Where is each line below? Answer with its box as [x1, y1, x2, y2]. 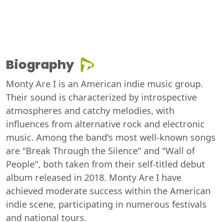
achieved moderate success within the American [6, 184, 211, 197]
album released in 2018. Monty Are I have [6, 171, 181, 183]
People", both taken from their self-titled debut [6, 158, 205, 170]
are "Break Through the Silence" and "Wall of [6, 144, 195, 157]
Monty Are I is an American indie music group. [6, 77, 203, 90]
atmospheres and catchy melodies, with [6, 104, 174, 116]
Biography [6, 55, 74, 73]
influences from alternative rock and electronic [6, 117, 205, 130]
